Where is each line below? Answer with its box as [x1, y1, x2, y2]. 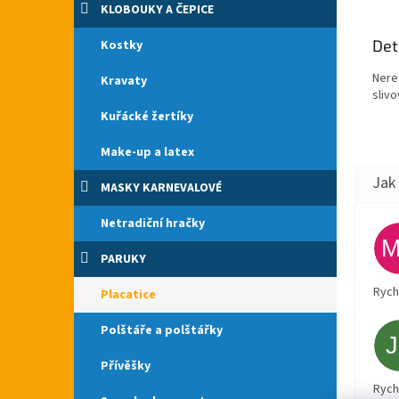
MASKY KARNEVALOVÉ [101, 179, 222, 197]
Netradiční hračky [101, 215, 205, 232]
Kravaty [101, 72, 147, 90]
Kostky [101, 37, 142, 54]
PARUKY [101, 250, 146, 268]
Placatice [101, 286, 156, 304]
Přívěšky [101, 357, 151, 375]
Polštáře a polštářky [101, 322, 223, 339]
